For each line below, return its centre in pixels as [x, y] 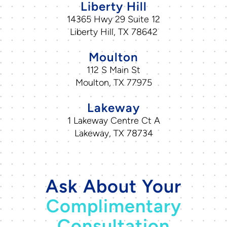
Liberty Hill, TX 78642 [113, 32]
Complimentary [113, 206]
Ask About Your [113, 186]
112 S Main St [113, 70]
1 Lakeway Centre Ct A [113, 120]
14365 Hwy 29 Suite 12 [113, 19]
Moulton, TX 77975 [113, 82]
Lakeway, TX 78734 [113, 133]
